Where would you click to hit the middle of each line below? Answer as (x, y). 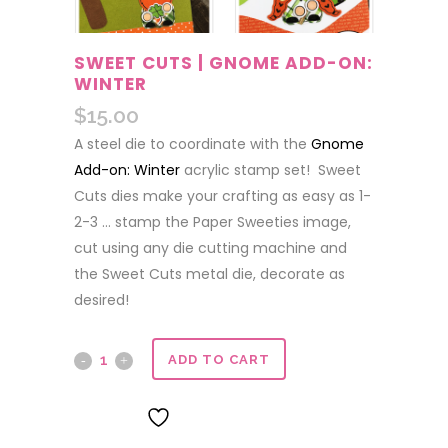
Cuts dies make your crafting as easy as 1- (222, 196)
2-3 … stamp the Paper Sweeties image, (212, 222)
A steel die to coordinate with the (192, 144)
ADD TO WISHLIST (251, 418)
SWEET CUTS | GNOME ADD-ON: (223, 63)
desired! (101, 300)
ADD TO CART (219, 359)
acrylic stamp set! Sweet (270, 170)
